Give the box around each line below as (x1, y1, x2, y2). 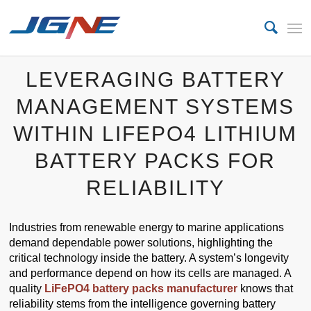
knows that (237, 283, 294, 295)
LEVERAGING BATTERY (25, 68, 285, 91)
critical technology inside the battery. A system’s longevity (9, 252, 289, 264)
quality (9, 283, 45, 295)
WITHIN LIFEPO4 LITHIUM (13, 122, 298, 145)
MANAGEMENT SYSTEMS (16, 95, 295, 118)
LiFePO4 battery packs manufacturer (44, 283, 238, 295)
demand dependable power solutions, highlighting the (9, 237, 274, 249)
